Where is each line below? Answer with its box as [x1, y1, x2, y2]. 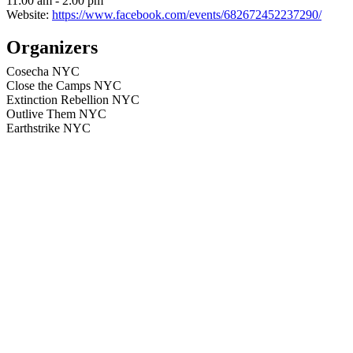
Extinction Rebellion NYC [6, 93, 139, 107]
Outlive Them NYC [6, 107, 106, 121]
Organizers [6, 37, 98, 58]
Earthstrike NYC [6, 121, 91, 136]
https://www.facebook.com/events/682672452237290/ [52, 7, 321, 21]
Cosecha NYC [6, 65, 80, 79]
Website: [6, 7, 49, 21]
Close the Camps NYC [6, 79, 121, 93]
